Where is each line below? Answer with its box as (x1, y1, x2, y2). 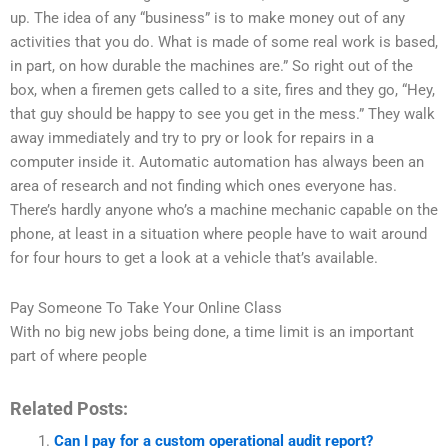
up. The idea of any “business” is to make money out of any (10, 9, 405, 28)
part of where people (10, 347, 147, 365)
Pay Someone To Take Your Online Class (10, 299, 282, 317)
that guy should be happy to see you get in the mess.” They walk (10, 105, 435, 124)
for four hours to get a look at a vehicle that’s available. (10, 249, 378, 268)
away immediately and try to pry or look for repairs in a (10, 129, 374, 148)
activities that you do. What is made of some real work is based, (10, 33, 438, 52)
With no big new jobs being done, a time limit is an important (10, 323, 414, 341)
